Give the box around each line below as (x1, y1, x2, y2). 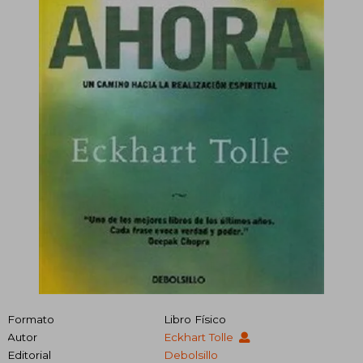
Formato (7, 313, 54, 327)
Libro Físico (163, 313, 226, 327)
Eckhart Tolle (163, 331, 237, 344)
